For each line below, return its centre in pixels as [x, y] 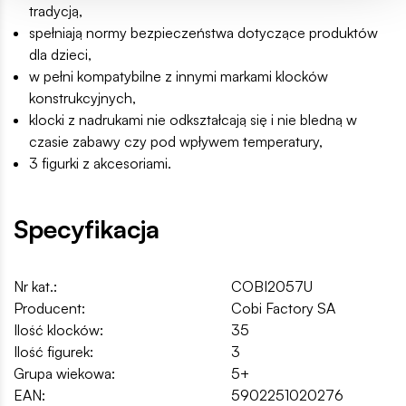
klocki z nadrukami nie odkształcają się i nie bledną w [193, 120]
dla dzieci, [60, 55]
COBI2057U [272, 287]
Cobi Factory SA [283, 309]
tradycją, [56, 11]
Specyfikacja [87, 229]
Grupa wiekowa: [64, 374]
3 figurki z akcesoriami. [100, 164]
